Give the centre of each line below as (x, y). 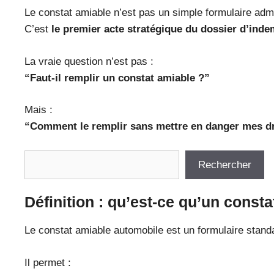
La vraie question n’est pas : (89, 61)
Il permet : (48, 262)
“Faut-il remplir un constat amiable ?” (117, 78)
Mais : (39, 110)
